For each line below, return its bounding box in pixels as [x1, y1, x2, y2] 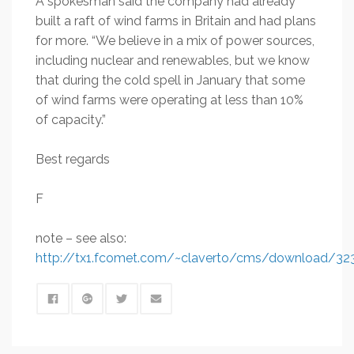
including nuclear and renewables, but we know [36, 53, 310, 68]
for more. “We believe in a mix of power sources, [36, 33, 314, 48]
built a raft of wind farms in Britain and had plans [36, 13, 316, 28]
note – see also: [36, 231, 126, 246]
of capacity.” [36, 112, 106, 127]
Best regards [36, 152, 110, 167]
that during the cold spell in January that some [36, 73, 305, 88]
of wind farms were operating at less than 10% [36, 92, 303, 107]
